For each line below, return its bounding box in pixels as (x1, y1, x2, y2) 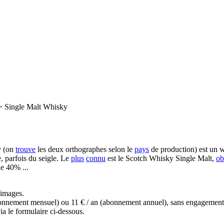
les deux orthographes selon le (35, 145, 134, 153)
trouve (15, 145, 35, 153)
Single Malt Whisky (4, 102, 67, 111)
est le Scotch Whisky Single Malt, (105, 154, 216, 162)
